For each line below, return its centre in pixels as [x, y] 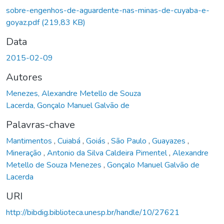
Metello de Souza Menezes [55, 165]
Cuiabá [70, 141]
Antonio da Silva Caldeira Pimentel [108, 153]
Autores [24, 77]
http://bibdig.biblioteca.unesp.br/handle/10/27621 [93, 212]
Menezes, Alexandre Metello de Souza [73, 93]
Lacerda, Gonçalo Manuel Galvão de [68, 105]
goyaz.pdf [24, 22]
